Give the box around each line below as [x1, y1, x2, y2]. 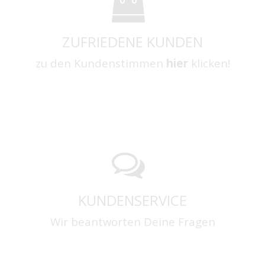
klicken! [188, 56, 230, 71]
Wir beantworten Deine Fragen [50, 214, 215, 230]
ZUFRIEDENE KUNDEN [62, 32, 203, 52]
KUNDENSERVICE [78, 190, 188, 211]
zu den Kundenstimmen [35, 56, 166, 71]
